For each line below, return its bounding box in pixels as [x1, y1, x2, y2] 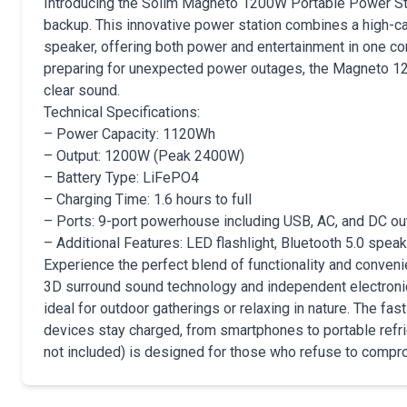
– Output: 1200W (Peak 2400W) [44, 147, 244, 164]
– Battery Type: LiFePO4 [44, 169, 199, 186]
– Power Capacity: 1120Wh [44, 125, 215, 143]
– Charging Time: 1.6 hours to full [44, 191, 252, 208]
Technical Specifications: [44, 104, 200, 121]
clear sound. [44, 82, 120, 99]
